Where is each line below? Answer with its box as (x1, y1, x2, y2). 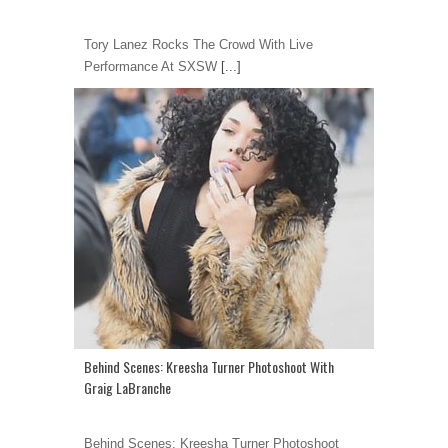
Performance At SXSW (84, 59, 217, 75)
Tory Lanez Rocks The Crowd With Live (84, 37, 313, 53)
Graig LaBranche (84, 377, 171, 399)
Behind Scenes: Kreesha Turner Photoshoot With (84, 356, 334, 378)
